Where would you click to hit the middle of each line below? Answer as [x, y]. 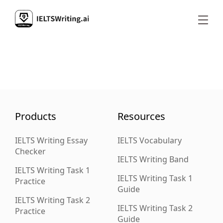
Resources [141, 116]
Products [36, 116]
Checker [30, 151]
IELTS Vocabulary [150, 140]
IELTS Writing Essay [51, 140]
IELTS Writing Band [153, 159]
